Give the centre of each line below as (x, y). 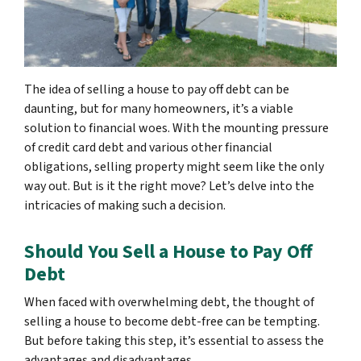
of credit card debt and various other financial (148, 148)
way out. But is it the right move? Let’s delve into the (169, 187)
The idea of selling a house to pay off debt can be (157, 90)
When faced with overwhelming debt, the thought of (169, 303)
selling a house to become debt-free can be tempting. (172, 322)
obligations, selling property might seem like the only (174, 167)
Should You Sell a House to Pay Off (168, 252)
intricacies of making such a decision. (125, 206)
